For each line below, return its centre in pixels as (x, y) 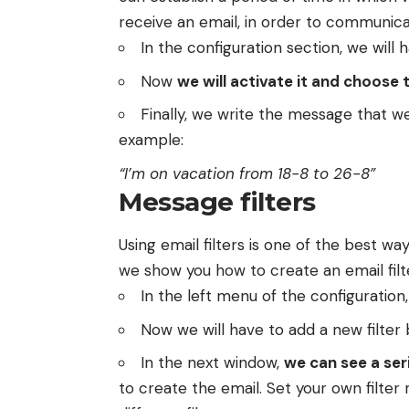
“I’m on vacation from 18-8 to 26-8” (247, 173)
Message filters (217, 201)
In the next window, (212, 363)
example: (151, 140)
